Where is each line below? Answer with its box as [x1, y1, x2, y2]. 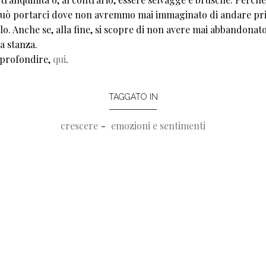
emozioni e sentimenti [111, 119, 205, 132]
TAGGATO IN [108, 91, 158, 102]
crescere [61, 119, 98, 132]
